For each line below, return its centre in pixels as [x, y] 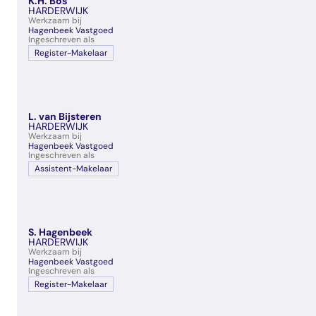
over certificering [248, 24]
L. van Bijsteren [65, 116]
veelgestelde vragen [256, 10]
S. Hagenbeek [60, 232]
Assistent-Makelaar [73, 169]
